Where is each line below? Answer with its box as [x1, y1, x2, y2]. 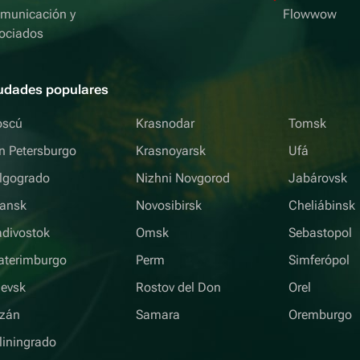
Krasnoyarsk [136, 143, 207, 158]
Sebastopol [288, 225, 352, 240]
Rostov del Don [136, 280, 222, 295]
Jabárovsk [288, 170, 347, 186]
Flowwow [283, 6, 337, 22]
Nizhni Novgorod [136, 170, 231, 186]
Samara [136, 307, 181, 322]
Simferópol [288, 252, 350, 268]
